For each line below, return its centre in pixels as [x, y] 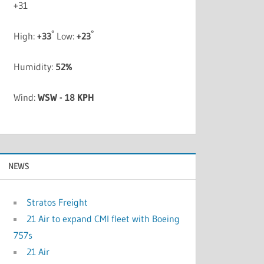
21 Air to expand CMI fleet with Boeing [103, 218]
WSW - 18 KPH [66, 98]
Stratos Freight [57, 202]
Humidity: [35, 67]
